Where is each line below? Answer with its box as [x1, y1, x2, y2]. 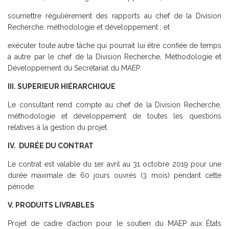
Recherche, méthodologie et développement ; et [8, 22, 170, 31]
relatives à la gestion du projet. [8, 123, 108, 131]
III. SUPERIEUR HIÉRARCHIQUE [8, 82, 116, 90]
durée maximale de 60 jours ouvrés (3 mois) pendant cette [8, 171, 221, 179]
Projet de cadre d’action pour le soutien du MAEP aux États [8, 219, 221, 227]
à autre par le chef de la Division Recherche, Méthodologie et [8, 52, 221, 61]
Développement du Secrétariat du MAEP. [8, 63, 141, 72]
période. [8, 182, 35, 191]
